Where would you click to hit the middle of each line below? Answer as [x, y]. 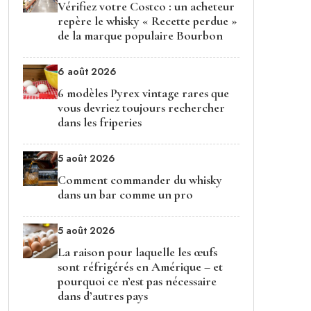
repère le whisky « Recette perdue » [148, 21]
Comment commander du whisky [140, 180]
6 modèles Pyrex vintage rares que [143, 93]
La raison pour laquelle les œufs [137, 252]
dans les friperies [100, 122]
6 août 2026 [87, 72]
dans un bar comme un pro [125, 194]
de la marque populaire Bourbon [140, 35]
